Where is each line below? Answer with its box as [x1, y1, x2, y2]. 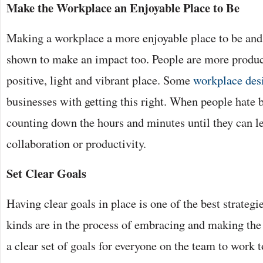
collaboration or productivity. [6, 135, 146, 152]
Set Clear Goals [6, 164, 86, 183]
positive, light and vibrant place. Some [6, 72, 193, 89]
